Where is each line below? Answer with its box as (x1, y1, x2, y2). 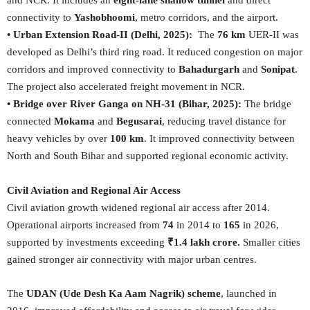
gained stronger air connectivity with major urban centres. (7, 254, 257, 265)
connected (7, 116, 54, 127)
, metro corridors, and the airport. (135, 12, 278, 23)
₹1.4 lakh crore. (167, 237, 240, 248)
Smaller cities (240, 237, 300, 248)
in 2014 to (174, 219, 224, 230)
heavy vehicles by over (7, 133, 110, 144)
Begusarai (116, 116, 162, 127)
